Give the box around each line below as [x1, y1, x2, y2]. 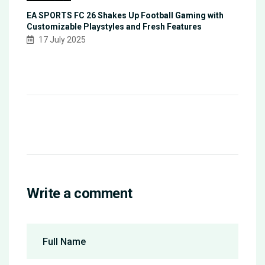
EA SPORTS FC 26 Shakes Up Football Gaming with [27, 11, 224, 21]
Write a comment [27, 185, 132, 202]
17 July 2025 [37, 35, 86, 45]
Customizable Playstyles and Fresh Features [27, 22, 202, 32]
